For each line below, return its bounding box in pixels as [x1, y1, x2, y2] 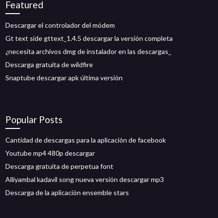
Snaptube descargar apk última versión [5, 73, 123, 82]
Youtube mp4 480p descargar [5, 149, 95, 157]
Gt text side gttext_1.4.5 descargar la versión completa [5, 34, 173, 42]
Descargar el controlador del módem [5, 21, 115, 29]
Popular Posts [5, 114, 63, 125]
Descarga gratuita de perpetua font [5, 162, 114, 170]
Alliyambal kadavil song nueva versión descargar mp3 [5, 175, 164, 183]
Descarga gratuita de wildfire [5, 60, 93, 69]
